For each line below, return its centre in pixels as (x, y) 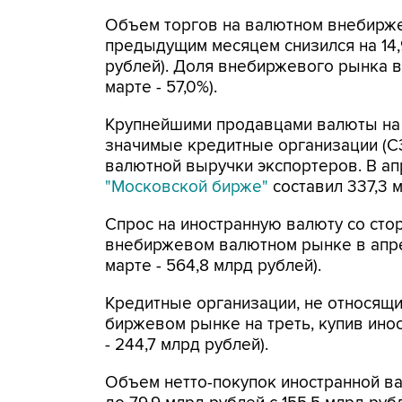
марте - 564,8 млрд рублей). (213, 266)
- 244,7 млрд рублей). (187, 345)
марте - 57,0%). (161, 87)
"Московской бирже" (187, 187)
